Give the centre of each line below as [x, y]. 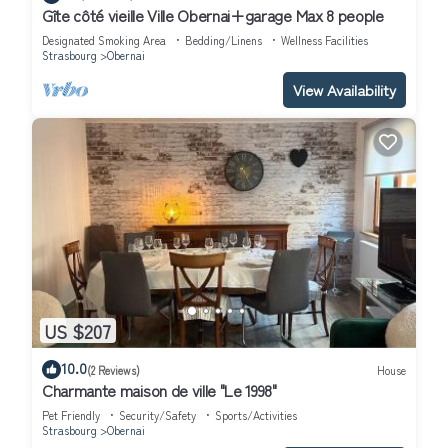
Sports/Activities [256, 415]
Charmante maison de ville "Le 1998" [159, 390]
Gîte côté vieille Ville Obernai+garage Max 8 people [213, 14]
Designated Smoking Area [104, 39]
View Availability [344, 89]
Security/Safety [157, 415]
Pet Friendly [71, 415]
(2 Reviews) [113, 369]
